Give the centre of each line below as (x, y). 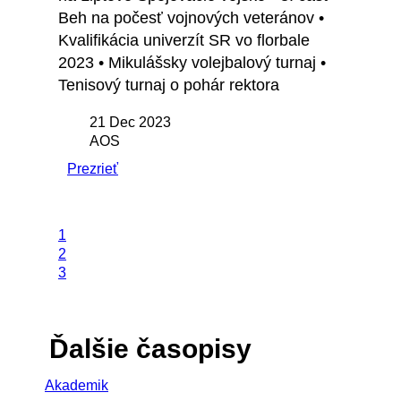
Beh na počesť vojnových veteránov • (191, 18)
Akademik (77, 386)
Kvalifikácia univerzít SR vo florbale (184, 41)
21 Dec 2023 (130, 123)
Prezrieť (93, 169)
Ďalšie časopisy (150, 349)
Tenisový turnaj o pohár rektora (169, 85)
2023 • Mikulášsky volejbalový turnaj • (192, 63)
